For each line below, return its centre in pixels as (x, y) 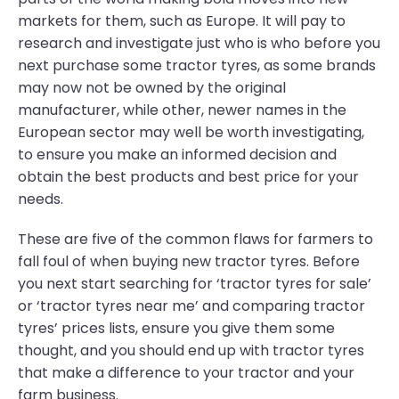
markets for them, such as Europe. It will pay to (182, 21)
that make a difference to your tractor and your (186, 373)
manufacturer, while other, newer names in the (182, 110)
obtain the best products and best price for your (188, 177)
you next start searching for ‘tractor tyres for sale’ (195, 284)
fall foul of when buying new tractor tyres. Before (189, 261)
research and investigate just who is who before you (199, 43)
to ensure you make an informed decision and (177, 155)
